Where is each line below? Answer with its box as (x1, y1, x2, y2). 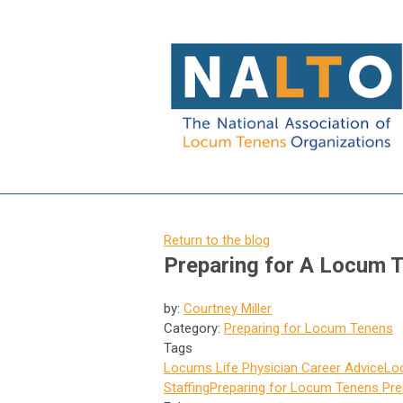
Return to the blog (164, 231, 270, 248)
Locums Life (164, 359, 238, 376)
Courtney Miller (184, 300, 272, 317)
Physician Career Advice (238, 359, 384, 376)
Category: (164, 319, 224, 336)
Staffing (164, 379, 210, 396)
